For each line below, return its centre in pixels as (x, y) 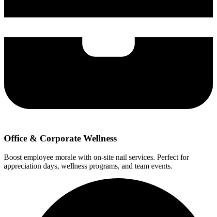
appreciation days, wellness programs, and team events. (88, 166)
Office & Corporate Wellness (60, 138)
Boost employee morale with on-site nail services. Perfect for (96, 157)
